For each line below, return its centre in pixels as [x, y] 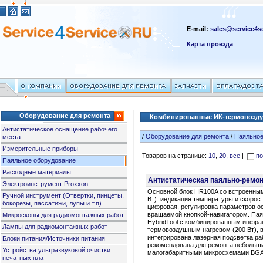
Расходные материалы [37, 172]
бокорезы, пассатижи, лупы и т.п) [52, 203]
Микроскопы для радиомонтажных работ [63, 215]
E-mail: [199, 29]
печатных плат [25, 258]
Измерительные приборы [41, 149]
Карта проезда [210, 44]
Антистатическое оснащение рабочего [60, 129]
